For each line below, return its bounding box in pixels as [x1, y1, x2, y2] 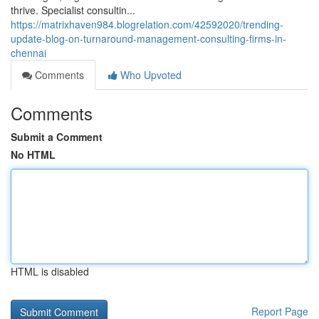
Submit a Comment [11, 130, 103, 144]
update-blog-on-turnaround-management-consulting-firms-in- [11, 31, 286, 46]
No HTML [11, 147, 56, 162]
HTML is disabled [11, 264, 89, 278]
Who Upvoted [117, 68, 182, 82]
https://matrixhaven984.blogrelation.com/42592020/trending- [11, 17, 283, 31]
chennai [11, 46, 46, 60]
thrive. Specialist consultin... [11, 3, 135, 17]
